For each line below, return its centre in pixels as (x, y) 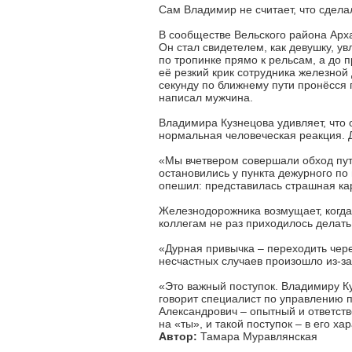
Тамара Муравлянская (257, 336)
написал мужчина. (206, 97)
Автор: (178, 336)
